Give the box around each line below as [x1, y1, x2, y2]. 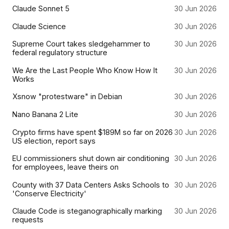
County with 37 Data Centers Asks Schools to [12, 180, 169, 189]
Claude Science [12, 21, 66, 31]
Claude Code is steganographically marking [12, 207, 162, 216]
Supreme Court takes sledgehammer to [12, 39, 150, 49]
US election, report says [12, 136, 96, 145]
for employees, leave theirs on [12, 163, 119, 172]
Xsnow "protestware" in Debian [12, 92, 122, 101]
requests [12, 215, 43, 224]
